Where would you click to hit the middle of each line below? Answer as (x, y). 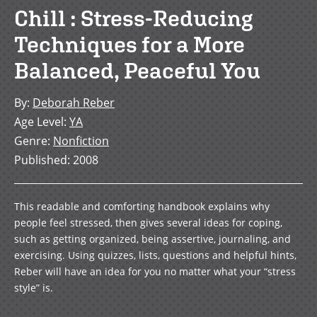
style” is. (34, 288)
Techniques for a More (129, 44)
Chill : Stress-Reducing (133, 18)
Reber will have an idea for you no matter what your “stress (155, 272)
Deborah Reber (74, 103)
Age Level (39, 122)
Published (41, 160)
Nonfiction (81, 141)
